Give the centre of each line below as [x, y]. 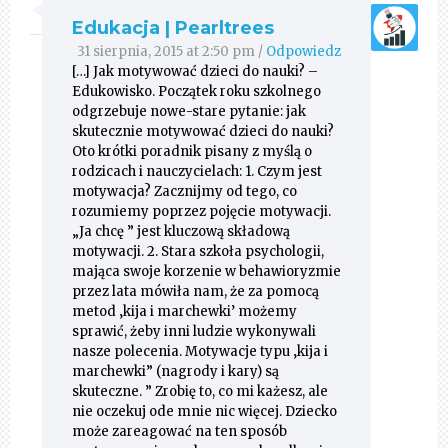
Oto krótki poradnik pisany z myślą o [191, 152]
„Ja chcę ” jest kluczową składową [180, 232]
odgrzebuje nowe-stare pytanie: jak [188, 112]
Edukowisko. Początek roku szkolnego [196, 92]
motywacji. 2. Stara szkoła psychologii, [197, 252]
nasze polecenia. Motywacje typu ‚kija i [199, 352]
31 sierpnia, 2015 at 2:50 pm [168, 52]
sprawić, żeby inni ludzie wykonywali [193, 332]
